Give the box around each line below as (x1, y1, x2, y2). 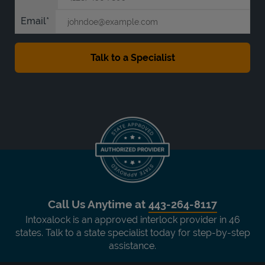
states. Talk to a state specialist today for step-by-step (15, 227, 250, 238)
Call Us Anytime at (48, 197, 148, 211)
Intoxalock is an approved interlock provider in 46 (25, 214, 240, 225)
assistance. (109, 240, 156, 251)
